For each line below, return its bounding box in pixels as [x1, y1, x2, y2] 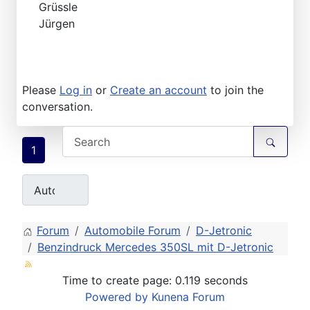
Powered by [85, 290, 148, 304]
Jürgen [39, 17, 75, 31]
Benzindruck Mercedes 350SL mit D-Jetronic [37, 240, 273, 255]
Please [22, 83, 60, 98]
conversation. [22, 100, 93, 114]
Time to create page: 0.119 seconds [62, 273, 248, 288]
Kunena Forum [152, 290, 225, 304]
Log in [60, 83, 92, 98]
